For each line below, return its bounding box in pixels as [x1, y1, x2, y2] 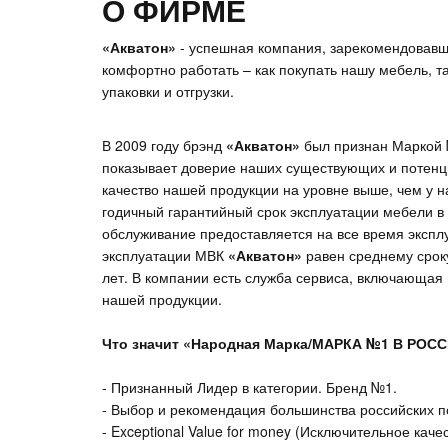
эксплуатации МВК [102, 245, 228, 265]
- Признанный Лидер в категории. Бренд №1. [102, 377, 401, 397]
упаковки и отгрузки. [102, 81, 234, 101]
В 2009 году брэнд [102, 135, 226, 155]
